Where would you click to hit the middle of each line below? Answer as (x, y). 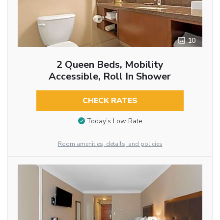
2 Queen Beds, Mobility (110, 65)
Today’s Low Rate (114, 121)
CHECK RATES (110, 101)
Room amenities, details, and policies (110, 144)
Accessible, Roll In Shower (110, 77)
